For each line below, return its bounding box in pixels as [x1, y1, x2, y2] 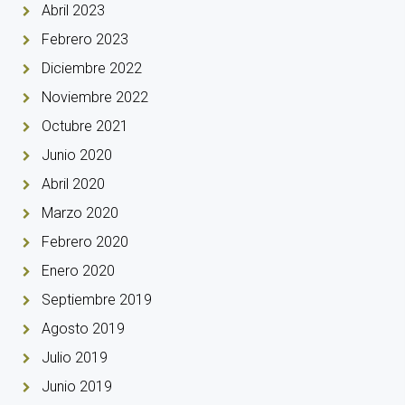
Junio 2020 [42, 146, 112, 164]
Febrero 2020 [42, 232, 128, 250]
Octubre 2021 [42, 117, 128, 135]
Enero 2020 [42, 261, 115, 279]
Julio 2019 [42, 348, 108, 366]
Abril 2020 [42, 174, 105, 193]
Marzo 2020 [42, 203, 118, 221]
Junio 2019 [42, 377, 112, 395]
